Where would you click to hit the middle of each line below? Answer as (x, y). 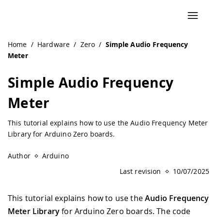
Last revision (140, 171)
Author (19, 156)
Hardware (54, 44)
